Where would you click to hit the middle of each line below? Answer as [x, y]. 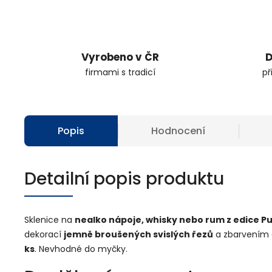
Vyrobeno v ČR [120, 57]
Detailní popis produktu [124, 179]
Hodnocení [178, 131]
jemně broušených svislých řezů [138, 234]
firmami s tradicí [120, 72]
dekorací [44, 234]
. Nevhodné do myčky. [81, 249]
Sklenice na [49, 220]
